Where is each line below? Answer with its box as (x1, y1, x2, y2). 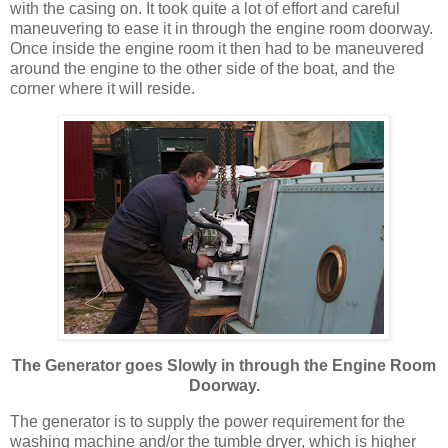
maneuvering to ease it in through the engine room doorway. (10, 20, 433, 38)
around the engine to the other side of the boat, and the (10, 60, 395, 78)
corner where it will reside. (10, 80, 195, 98)
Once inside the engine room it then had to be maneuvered (10, 40, 424, 58)
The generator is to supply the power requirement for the (10, 412, 405, 430)
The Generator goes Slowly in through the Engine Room (12, 357, 436, 375)
